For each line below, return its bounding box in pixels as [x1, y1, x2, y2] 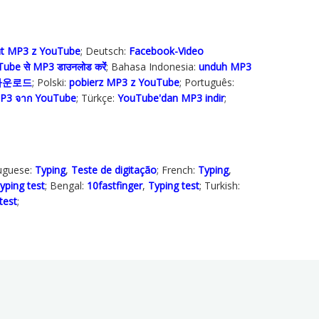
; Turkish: [199, 178, 240, 192]
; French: [157, 162, 198, 177]
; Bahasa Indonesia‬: [106, 59, 199, 73]
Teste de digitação [71, 162, 157, 177]
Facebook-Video [129, 43, 204, 58]
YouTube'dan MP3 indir [117, 90, 224, 105]
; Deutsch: [80, 43, 129, 58]
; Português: [179, 75, 234, 89]
